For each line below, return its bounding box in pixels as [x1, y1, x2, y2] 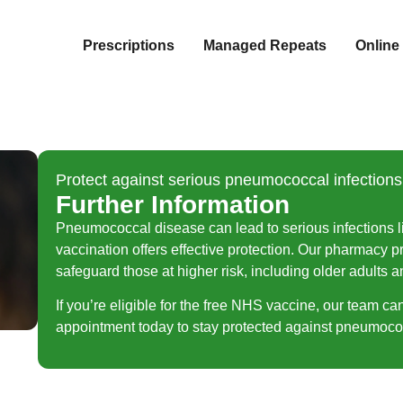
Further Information [55, 190, 290, 219]
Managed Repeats [203, 38, 327, 54]
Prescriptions [83, 38, 175, 54]
